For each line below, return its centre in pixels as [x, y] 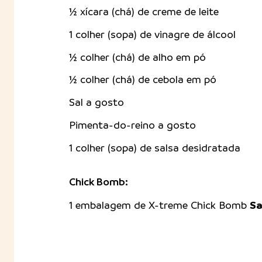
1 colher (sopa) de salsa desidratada [154, 148]
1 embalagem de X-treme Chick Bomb [159, 205]
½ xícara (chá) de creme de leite [144, 11]
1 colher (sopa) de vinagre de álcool [152, 34]
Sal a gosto [96, 103]
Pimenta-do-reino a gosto [132, 125]
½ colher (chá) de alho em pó [137, 57]
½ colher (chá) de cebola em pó [142, 80]
